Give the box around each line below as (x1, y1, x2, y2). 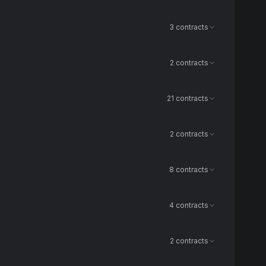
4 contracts (169, 201, 208, 210)
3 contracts (169, 23, 208, 31)
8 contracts (169, 165, 208, 174)
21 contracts (167, 94, 208, 103)
